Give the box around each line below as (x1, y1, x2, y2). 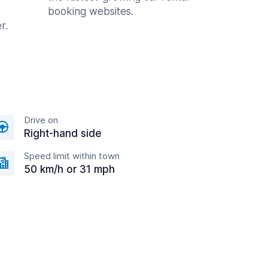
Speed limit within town (24, 150, 120, 162)
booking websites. (48, 5, 133, 17)
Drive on (24, 114, 58, 126)
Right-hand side (24, 127, 102, 139)
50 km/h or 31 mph (24, 163, 115, 175)
